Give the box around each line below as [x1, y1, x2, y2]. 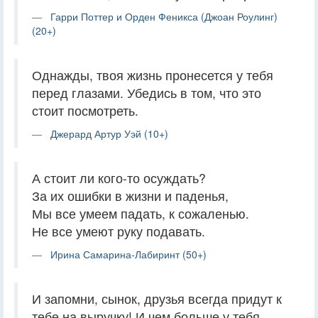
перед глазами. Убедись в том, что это [32, 83, 261, 102]
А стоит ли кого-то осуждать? [32, 168, 206, 187]
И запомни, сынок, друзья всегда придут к [32, 289, 282, 307]
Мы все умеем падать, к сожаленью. [32, 204, 249, 222]
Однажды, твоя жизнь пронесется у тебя [32, 65, 273, 84]
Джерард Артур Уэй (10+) [50, 126, 168, 141]
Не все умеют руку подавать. [32, 221, 205, 240]
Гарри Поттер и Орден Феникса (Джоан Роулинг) [50, 9, 278, 23]
